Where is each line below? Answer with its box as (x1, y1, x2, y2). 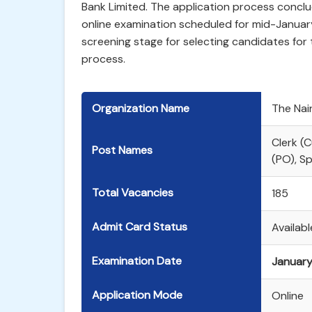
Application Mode (92, 288, 182, 302)
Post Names (92, 143, 153, 157)
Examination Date (92, 253, 182, 268)
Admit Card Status (92, 219, 187, 234)
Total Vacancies (92, 185, 173, 200)
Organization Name (92, 101, 189, 116)
